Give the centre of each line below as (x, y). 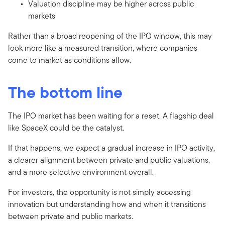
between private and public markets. (71, 216)
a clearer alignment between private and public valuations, (109, 160)
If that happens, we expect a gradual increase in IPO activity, (111, 148)
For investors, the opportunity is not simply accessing (99, 192)
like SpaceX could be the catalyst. (66, 128)
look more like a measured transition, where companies (103, 48)
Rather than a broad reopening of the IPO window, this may (110, 36)
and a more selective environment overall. (81, 172)
